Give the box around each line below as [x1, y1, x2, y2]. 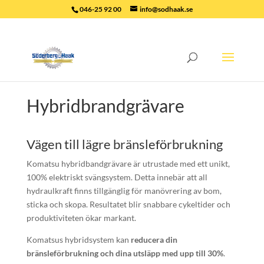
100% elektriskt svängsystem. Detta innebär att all [26, 172, 207, 182]
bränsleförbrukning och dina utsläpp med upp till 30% [26, 248, 223, 258]
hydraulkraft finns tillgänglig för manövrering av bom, [26, 186, 222, 196]
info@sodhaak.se [139, 5, 193, 14]
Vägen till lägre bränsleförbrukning [26, 136, 223, 152]
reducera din [130, 235, 177, 245]
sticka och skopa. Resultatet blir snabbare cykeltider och [26, 199, 230, 209]
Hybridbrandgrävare [26, 95, 184, 116]
